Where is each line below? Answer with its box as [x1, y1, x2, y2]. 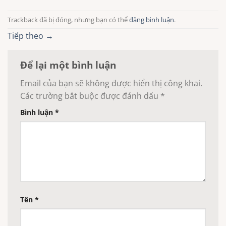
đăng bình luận [129, 15, 174, 24]
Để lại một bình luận [20, 58, 119, 72]
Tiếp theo [8, 30, 45, 41]
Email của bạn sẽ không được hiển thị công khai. [20, 78, 202, 89]
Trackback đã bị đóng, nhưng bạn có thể [8, 15, 129, 24]
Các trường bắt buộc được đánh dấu [20, 90, 160, 102]
